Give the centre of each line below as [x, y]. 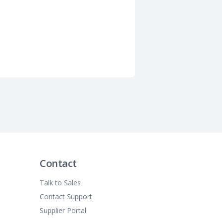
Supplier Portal [63, 210]
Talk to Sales [60, 183]
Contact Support [66, 196]
